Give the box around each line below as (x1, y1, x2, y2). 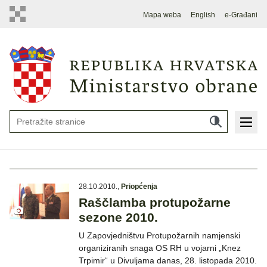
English (191, 10, 216, 19)
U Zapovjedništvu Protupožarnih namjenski (79, 231, 240, 241)
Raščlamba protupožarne (79, 195, 231, 210)
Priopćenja (121, 182, 157, 191)
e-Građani (224, 10, 257, 19)
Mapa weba (143, 10, 182, 19)
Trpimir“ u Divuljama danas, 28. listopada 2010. (79, 256, 257, 266)
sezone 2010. (79, 210, 158, 225)
